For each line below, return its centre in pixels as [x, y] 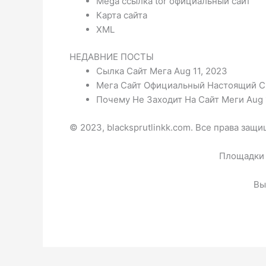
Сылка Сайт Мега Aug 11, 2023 [162, 71]
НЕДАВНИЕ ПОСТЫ [112, 57]
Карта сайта [122, 15]
